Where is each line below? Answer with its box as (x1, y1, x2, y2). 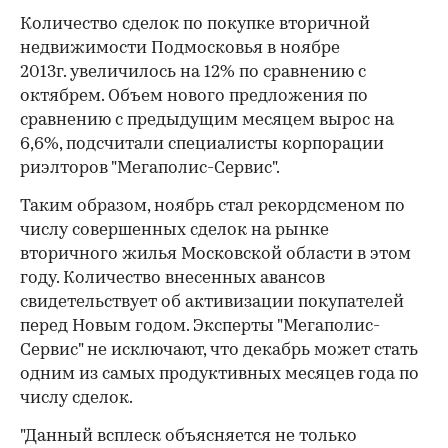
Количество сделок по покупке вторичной (20, 15, 370, 33)
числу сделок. (20, 389, 133, 407)
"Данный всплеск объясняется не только (20, 427, 357, 445)
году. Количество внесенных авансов (20, 269, 325, 287)
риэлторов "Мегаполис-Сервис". (20, 159, 280, 177)
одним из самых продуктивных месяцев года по (20, 365, 419, 383)
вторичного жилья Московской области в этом (20, 245, 411, 263)
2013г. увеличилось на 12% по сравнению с (20, 63, 366, 81)
